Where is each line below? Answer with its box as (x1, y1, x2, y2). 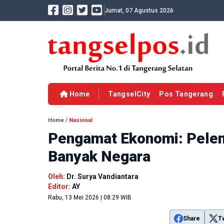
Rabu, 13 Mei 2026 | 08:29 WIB (48, 194, 131, 201)
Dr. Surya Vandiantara (66, 172, 138, 181)
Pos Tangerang (159, 90, 213, 98)
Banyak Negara (48, 147, 150, 165)
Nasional (69, 117, 92, 124)
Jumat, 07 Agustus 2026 (104, 7, 173, 14)
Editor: (48, 182, 72, 191)
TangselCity (108, 90, 150, 98)
